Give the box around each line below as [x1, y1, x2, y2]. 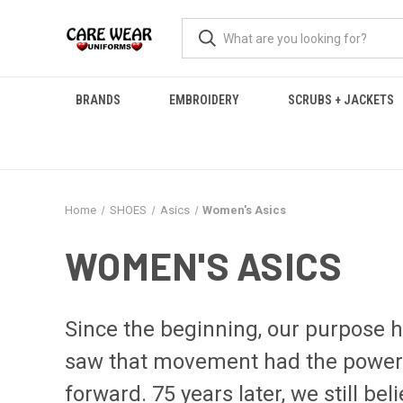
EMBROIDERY [169, 93, 239, 107]
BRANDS [76, 93, 121, 107]
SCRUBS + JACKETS [288, 93, 394, 107]
